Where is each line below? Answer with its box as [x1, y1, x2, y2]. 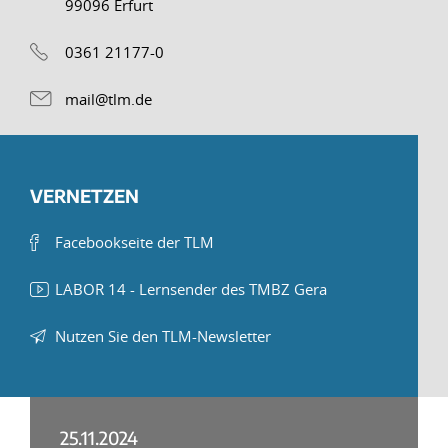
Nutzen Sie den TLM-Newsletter [55, 326, 271, 346]
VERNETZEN [30, 184, 139, 207]
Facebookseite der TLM [55, 232, 214, 252]
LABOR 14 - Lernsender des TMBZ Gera [55, 279, 327, 299]
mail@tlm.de [65, 89, 152, 109]
